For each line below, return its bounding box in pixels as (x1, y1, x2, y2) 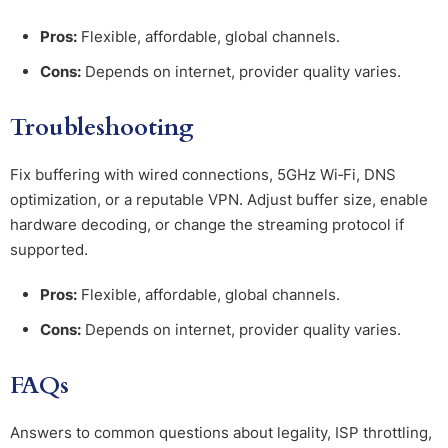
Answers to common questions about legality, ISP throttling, (10, 423, 432, 443)
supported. (10, 240, 88, 260)
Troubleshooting (10, 111, 194, 145)
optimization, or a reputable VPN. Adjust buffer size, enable (10, 190, 428, 210)
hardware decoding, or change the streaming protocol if (10, 215, 404, 235)
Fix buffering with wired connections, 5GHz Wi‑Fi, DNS (10, 165, 396, 185)
